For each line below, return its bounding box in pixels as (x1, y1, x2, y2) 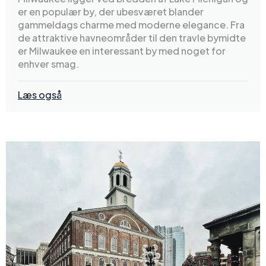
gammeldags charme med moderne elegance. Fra (18, 18, 245, 31)
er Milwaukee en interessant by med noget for (18, 44, 226, 57)
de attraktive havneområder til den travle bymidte (18, 31, 246, 44)
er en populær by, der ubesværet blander (18, 5, 204, 18)
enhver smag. (18, 57, 79, 70)
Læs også (18, 88, 62, 101)
